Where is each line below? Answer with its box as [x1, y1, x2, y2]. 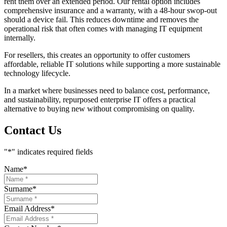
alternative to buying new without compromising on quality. [4, 104, 195, 113]
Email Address [4, 204, 51, 213]
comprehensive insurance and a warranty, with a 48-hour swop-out [4, 6, 217, 15]
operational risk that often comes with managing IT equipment [4, 24, 202, 33]
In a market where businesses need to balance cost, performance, [4, 86, 210, 95]
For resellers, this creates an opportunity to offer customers [4, 50, 190, 59]
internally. [4, 33, 35, 42]
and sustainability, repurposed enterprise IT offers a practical [4, 95, 196, 104]
